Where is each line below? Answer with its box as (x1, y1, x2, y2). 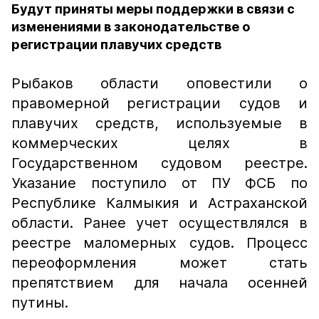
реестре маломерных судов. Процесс (11, 234, 308, 251)
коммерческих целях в (11, 135, 308, 152)
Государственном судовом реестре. (11, 155, 308, 172)
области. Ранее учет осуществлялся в (11, 214, 308, 231)
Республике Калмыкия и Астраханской (11, 194, 308, 211)
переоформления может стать (11, 254, 308, 271)
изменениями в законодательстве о (11, 19, 250, 34)
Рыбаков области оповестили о (11, 75, 308, 92)
